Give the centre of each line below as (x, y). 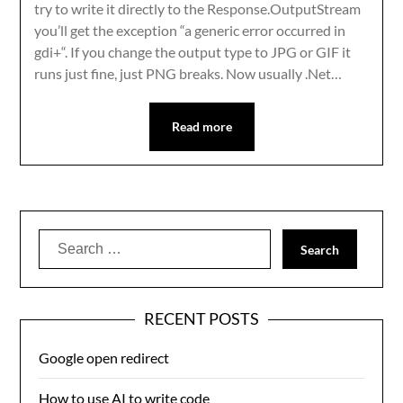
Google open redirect (104, 358)
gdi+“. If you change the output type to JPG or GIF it (193, 52)
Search (61, 239)
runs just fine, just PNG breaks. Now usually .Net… (188, 73)
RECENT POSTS (201, 318)
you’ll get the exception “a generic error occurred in (190, 30)
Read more (201, 126)
